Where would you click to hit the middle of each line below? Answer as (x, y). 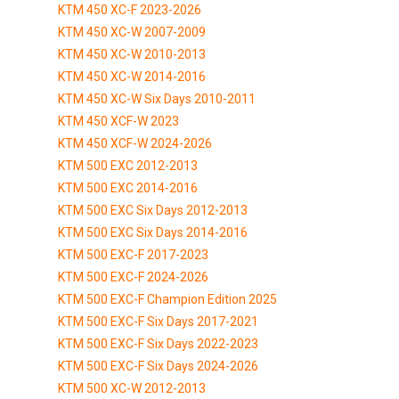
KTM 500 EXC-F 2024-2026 (133, 277)
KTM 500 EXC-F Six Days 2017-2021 (158, 321)
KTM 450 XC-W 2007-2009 (132, 32)
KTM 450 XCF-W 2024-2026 (135, 143)
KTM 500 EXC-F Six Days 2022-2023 (158, 343)
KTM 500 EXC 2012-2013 (128, 165)
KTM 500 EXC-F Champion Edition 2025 (167, 299)
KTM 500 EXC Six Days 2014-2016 (153, 232)
